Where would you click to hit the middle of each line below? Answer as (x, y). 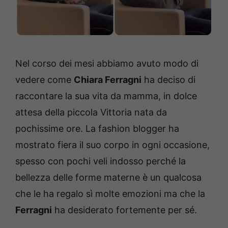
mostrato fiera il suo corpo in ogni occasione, (112, 145)
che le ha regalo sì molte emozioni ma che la (110, 194)
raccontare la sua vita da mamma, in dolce (106, 96)
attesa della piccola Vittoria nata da (91, 112)
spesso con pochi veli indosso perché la (101, 161)
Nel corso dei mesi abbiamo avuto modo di (107, 64)
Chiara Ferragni (108, 80)
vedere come (45, 80)
